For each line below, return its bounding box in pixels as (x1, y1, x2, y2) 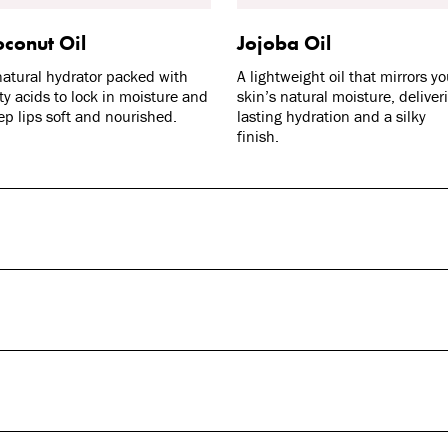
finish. (237, 126, 280, 147)
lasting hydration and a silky (237, 106, 427, 127)
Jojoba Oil (237, 30, 332, 57)
